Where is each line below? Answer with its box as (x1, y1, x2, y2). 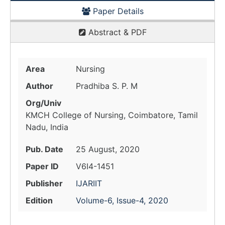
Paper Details (90, 6, 144, 16)
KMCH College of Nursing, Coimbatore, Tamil (26, 110, 198, 120)
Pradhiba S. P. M (76, 81, 138, 91)
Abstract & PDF (85, 27, 147, 37)
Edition (26, 195, 53, 205)
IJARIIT (76, 178, 102, 188)
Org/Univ (26, 98, 61, 108)
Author (26, 81, 53, 91)
